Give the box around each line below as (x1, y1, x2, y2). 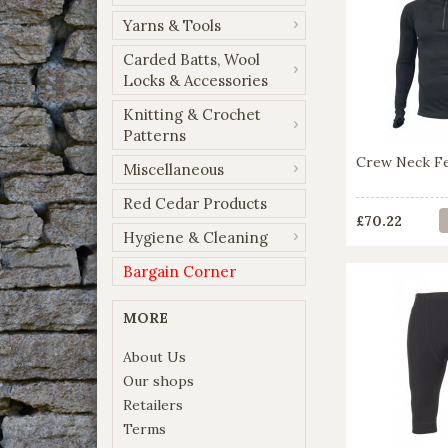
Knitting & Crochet (123, 104, 261, 124)
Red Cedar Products (123, 193, 267, 213)
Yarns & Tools (123, 15, 221, 35)
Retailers (123, 395, 183, 414)
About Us (123, 347, 186, 366)
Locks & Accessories (123, 70, 268, 90)
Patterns (123, 125, 186, 145)
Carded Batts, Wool (123, 49, 260, 69)
